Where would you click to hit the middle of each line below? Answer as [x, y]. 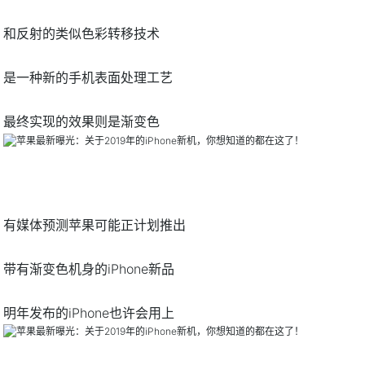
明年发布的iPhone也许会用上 [89, 312]
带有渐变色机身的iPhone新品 [89, 268]
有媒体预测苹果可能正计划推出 [95, 224]
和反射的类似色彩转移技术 [82, 33]
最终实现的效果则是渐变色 [82, 121]
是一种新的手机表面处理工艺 [88, 77]
